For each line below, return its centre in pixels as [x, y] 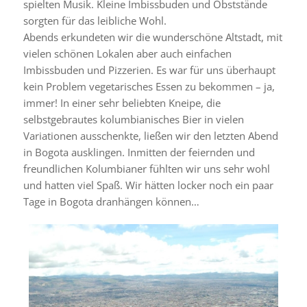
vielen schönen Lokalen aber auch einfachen [127, 53]
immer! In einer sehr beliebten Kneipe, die [122, 102]
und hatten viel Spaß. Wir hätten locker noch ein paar [148, 185]
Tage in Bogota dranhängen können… [111, 201]
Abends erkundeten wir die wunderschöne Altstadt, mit [152, 37]
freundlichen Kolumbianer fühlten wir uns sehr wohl [146, 168]
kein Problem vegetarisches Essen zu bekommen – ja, [149, 86]
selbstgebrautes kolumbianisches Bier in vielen [133, 119]
